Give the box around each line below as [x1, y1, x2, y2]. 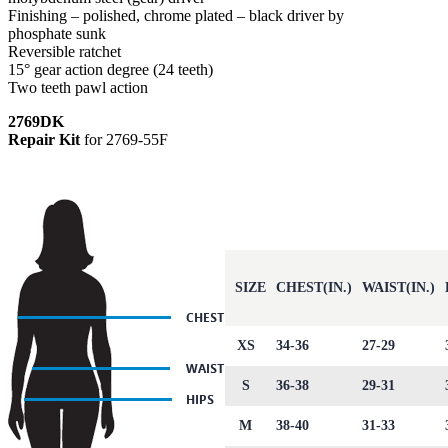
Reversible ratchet [8, 42, 121, 60]
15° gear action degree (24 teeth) [8, 60, 213, 78]
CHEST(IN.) [276, 279, 352, 295]
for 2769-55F [80, 130, 168, 148]
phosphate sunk [8, 24, 106, 42]
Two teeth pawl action [8, 78, 148, 96]
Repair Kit [8, 130, 80, 148]
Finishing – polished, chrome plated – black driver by [8, 6, 344, 24]
